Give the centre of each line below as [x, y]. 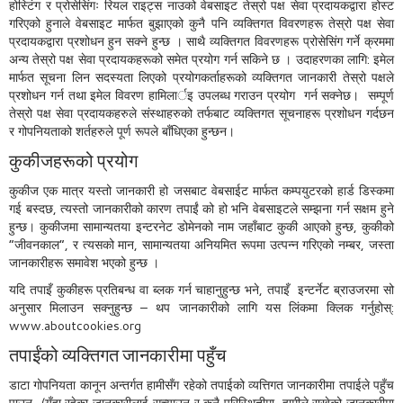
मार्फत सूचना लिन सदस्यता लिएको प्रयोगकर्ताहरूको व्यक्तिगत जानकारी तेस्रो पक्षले [201, 77]
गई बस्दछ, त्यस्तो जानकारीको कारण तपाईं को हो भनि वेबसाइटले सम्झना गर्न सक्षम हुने [201, 209]
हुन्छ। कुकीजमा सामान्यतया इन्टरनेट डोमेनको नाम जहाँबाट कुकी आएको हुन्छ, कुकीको [201, 227]
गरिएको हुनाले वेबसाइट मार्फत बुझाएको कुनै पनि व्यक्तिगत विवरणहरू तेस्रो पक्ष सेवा [201, 23]
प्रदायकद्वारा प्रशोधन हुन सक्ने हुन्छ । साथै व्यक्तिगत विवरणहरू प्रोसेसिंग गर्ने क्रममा [201, 41]
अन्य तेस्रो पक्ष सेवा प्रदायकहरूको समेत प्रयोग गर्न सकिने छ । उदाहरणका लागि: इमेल [201, 59]
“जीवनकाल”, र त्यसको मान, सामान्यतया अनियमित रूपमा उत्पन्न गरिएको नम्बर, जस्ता [201, 245]
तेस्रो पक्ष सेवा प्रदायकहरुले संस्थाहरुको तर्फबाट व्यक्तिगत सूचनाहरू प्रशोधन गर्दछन [201, 113]
